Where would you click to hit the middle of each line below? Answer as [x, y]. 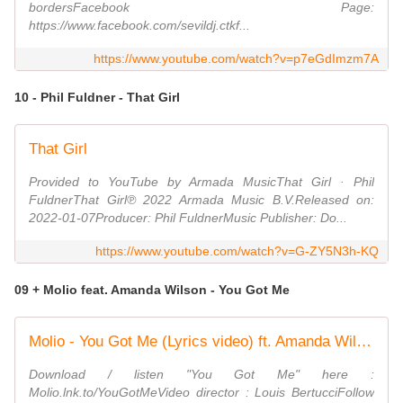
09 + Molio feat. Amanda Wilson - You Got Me [154, 290]
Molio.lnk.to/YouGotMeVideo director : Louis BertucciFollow [201, 393]
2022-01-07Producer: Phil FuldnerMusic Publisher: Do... [188, 218]
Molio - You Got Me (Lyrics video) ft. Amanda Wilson [364, 342]
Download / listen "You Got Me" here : [201, 375]
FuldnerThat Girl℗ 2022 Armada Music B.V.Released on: [201, 200]
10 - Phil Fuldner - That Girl [99, 98]
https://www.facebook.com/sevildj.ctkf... [139, 26]
